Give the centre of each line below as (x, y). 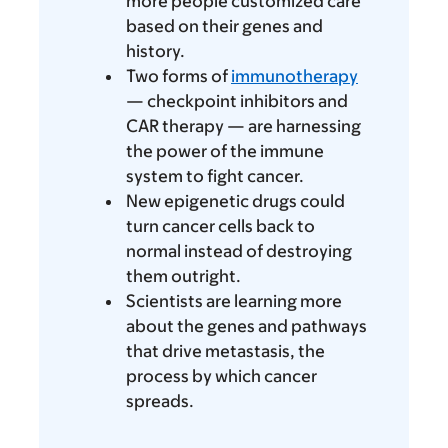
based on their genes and (224, 26)
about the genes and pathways (246, 326)
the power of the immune (225, 151)
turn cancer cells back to (220, 226)
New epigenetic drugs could (235, 201)
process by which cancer (221, 376)
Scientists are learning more (234, 301)
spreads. (160, 401)
